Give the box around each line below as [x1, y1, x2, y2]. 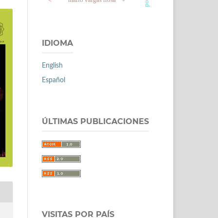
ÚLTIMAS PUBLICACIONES [42, 116, 149, 126]
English [42, 62, 63, 69]
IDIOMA [42, 38, 73, 48]
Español [42, 76, 65, 84]
